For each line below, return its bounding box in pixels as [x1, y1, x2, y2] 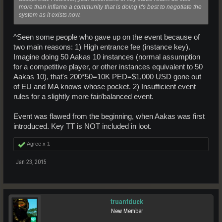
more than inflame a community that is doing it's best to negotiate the [19, 3, 202, 10]
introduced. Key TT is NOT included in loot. [13, 122, 152, 130]
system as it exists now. [19, 11, 81, 18]
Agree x [26, 140, 47, 147]
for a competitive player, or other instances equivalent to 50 [13, 62, 203, 71]
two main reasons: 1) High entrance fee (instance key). [13, 43, 190, 51]
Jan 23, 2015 [16, 158, 47, 166]
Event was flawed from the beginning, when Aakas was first [13, 112, 205, 120]
